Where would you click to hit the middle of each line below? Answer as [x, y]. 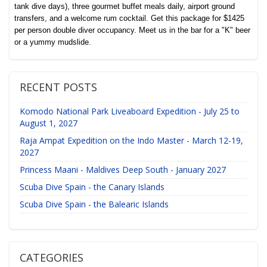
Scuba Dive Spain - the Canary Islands [92, 187]
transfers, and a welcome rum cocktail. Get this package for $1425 [130, 18]
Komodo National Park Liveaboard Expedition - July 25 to [129, 111]
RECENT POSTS [58, 87]
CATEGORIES [51, 258]
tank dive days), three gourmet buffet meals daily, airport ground [125, 7]
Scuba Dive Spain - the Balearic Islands [94, 204]
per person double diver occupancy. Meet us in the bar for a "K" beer [133, 30]
